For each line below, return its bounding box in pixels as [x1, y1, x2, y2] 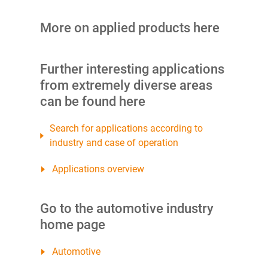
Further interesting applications [39, 62, 224, 77]
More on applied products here [39, 20, 220, 36]
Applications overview [51, 163, 144, 175]
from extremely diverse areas [39, 78, 212, 93]
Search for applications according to [49, 123, 203, 135]
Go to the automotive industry [39, 201, 214, 217]
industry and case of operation [49, 137, 178, 149]
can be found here [39, 94, 145, 109]
